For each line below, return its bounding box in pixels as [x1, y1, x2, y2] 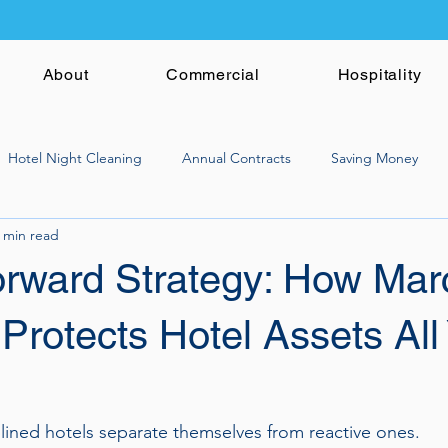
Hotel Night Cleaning [8, 148, 142, 167]
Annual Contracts [182, 148, 291, 167]
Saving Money [331, 148, 418, 167]
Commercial [166, 65, 261, 84]
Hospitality [337, 65, 422, 84]
